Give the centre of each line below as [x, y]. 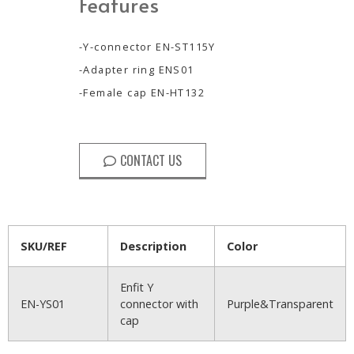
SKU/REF [44, 246]
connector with [159, 303]
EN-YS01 [43, 303]
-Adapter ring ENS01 [137, 69]
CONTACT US [151, 160]
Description [153, 246]
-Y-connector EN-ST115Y [147, 46]
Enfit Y [137, 287]
